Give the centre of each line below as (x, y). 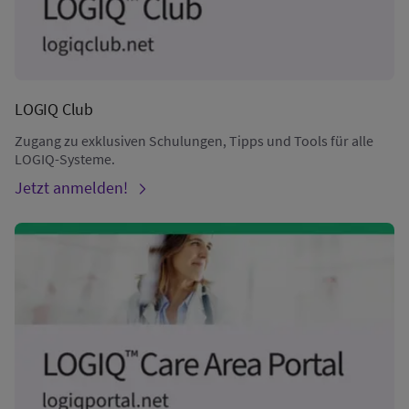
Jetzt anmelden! (71, 187)
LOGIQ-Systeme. (65, 158)
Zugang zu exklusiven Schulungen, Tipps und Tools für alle (194, 140)
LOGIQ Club (54, 109)
